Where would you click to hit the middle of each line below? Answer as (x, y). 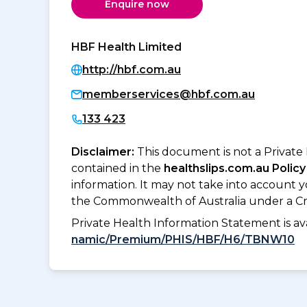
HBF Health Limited (126, 47)
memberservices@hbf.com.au (169, 94)
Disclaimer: (104, 151)
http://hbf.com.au (132, 69)
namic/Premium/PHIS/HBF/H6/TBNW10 (183, 239)
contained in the (118, 168)
